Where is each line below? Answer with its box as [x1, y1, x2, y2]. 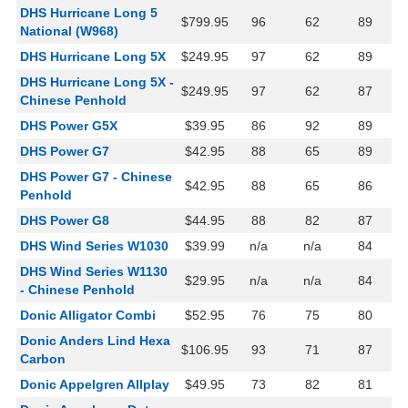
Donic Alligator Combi [20, 308, 156, 323]
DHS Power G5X [20, 118, 117, 134]
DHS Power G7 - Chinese [20, 169, 172, 185]
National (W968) [20, 24, 118, 39]
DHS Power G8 [20, 213, 109, 229]
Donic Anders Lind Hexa [20, 333, 170, 349]
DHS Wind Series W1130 [20, 264, 168, 280]
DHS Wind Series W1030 [20, 239, 168, 254]
